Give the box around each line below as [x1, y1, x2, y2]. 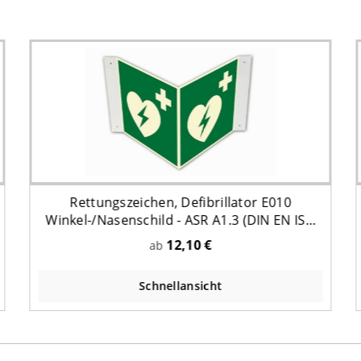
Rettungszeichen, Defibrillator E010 [69, 193, 292, 211]
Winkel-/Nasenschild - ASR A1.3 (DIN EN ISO [45, 210, 316, 229]
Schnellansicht [139, 277, 222, 293]
